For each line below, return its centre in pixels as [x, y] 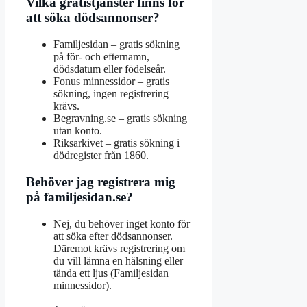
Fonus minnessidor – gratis [111, 82]
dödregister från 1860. [101, 156]
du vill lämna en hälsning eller [118, 260]
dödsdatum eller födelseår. [110, 69]
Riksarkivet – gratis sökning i [116, 143]
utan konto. [78, 131]
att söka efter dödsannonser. [113, 236]
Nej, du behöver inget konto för [122, 223]
